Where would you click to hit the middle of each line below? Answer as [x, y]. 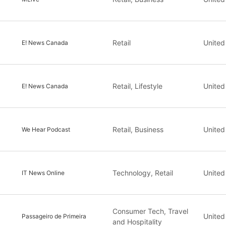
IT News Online [43, 173]
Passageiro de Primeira [54, 216]
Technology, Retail [143, 173]
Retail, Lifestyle [137, 86]
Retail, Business [138, 129]
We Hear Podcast [46, 129]
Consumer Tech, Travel [150, 211]
